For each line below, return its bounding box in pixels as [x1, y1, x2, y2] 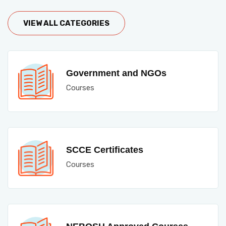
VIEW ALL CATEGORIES [23, 19, 109, 28]
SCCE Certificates [66, 145, 143, 155]
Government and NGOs [66, 68, 166, 78]
